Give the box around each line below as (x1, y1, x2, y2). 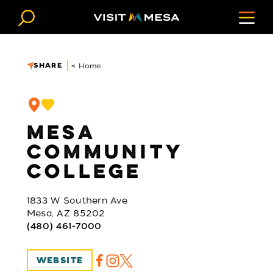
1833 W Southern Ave (26, 195, 128, 205)
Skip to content (15, 13, 91, 24)
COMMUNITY (26, 138, 183, 168)
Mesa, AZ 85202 (26, 208, 105, 218)
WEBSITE (36, 255, 83, 266)
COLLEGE (26, 158, 142, 188)
